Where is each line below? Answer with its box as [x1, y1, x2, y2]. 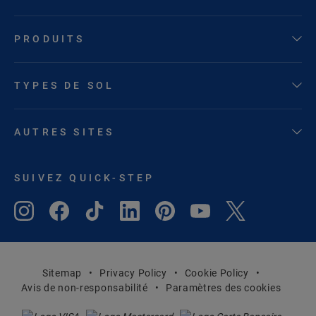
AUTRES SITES [14, 126, 115, 138]
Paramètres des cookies [165, 282, 281, 294]
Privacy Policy [99, 267, 167, 279]
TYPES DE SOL [14, 79, 115, 91]
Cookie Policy [184, 267, 249, 279]
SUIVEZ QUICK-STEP [14, 171, 155, 183]
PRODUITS [14, 32, 85, 44]
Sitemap [42, 267, 82, 279]
